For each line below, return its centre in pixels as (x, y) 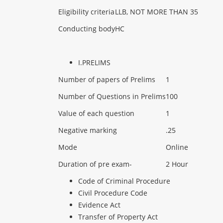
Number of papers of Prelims (107, 80)
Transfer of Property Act (118, 217)
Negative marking (88, 130)
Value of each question (96, 113)
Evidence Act (99, 205)
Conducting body (87, 29)
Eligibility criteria (86, 12)
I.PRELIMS (94, 63)
